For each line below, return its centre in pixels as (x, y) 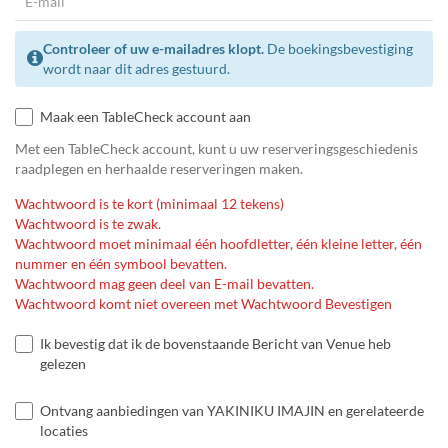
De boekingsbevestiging (338, 49)
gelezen (63, 364)
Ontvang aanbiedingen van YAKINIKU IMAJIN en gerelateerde (232, 411)
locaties (64, 431)
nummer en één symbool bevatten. (121, 264)
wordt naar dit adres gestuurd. (136, 69)
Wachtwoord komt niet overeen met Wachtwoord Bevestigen (203, 304)
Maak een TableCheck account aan (145, 117)
